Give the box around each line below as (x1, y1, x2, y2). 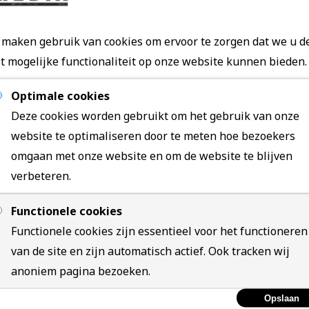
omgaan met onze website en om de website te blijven (11, 148, 292, 163)
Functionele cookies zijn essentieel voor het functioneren (11, 223, 308, 239)
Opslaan (264, 292, 299, 303)
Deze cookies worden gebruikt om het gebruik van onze (11, 108, 299, 123)
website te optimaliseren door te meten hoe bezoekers (11, 128, 295, 143)
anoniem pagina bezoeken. (11, 263, 150, 279)
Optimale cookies (11, 88, 110, 103)
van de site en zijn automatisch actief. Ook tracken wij (11, 243, 290, 259)
